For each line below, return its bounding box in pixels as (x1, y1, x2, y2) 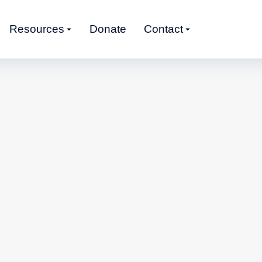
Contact (144, 23, 183, 35)
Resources (9, 23, 64, 35)
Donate (89, 23, 126, 35)
